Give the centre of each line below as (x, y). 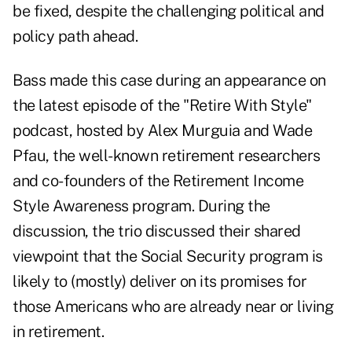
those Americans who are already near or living (173, 307)
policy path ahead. (75, 37)
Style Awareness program (102, 206)
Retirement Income (238, 181)
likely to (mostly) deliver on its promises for (159, 282)
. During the (231, 206)
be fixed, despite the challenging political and (169, 11)
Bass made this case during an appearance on (169, 81)
